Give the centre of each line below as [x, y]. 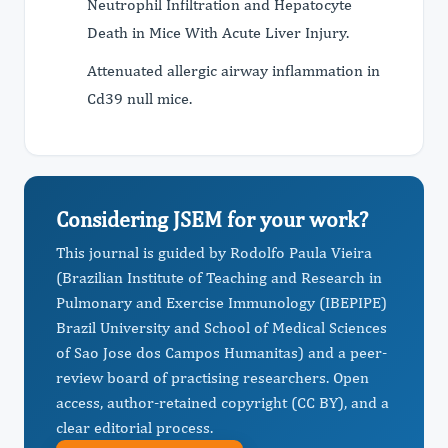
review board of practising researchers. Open [212, 377]
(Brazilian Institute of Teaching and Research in [219, 277]
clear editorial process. [134, 427]
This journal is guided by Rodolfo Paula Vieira [214, 252]
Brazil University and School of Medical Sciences [221, 327]
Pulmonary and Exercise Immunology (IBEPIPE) [221, 302]
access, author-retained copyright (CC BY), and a [222, 402]
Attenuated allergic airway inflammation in [233, 70]
